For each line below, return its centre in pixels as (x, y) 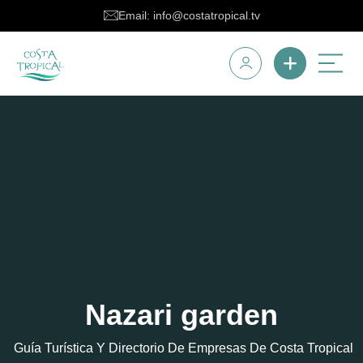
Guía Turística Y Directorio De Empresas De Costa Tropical (183, 348)
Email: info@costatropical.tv (189, 15)
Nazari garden (181, 314)
